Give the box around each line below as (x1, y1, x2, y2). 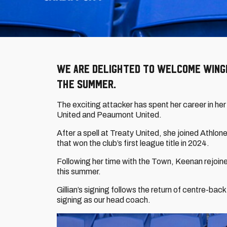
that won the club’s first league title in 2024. (57, 139, 209, 147)
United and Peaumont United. (57, 110, 162, 119)
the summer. (57, 77, 116, 91)
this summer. (57, 167, 101, 176)
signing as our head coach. (57, 196, 150, 204)
